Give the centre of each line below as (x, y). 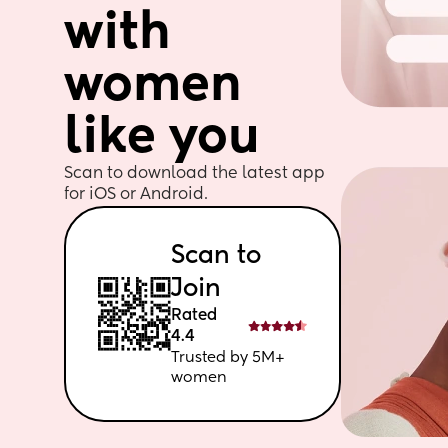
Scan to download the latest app (194, 174)
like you (161, 138)
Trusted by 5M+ (227, 357)
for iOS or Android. (137, 195)
